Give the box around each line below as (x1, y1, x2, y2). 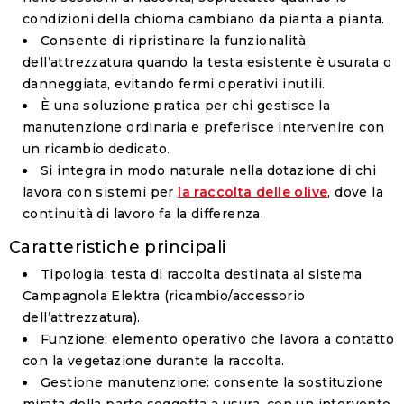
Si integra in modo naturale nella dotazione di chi (41, 162, 376, 179)
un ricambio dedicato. (23, 141, 170, 158)
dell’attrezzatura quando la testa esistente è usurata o (23, 54, 391, 71)
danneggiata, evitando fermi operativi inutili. (23, 76, 326, 93)
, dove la (327, 184, 384, 201)
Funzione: (41, 331, 108, 348)
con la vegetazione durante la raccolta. (23, 353, 285, 370)
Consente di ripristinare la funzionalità (41, 32, 306, 50)
